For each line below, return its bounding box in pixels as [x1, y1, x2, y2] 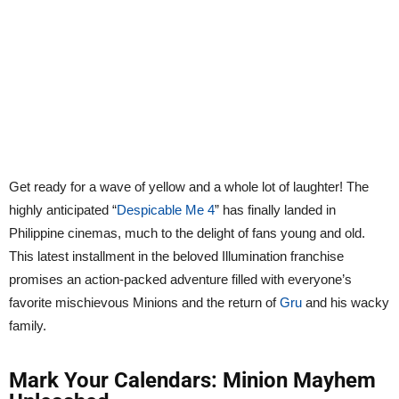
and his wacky [302, 294, 389, 310]
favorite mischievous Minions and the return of [9, 294, 280, 310]
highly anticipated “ [9, 201, 117, 217]
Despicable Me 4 [117, 201, 215, 217]
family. [9, 317, 46, 333]
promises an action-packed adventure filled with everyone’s [9, 271, 352, 287]
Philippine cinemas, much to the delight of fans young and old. [9, 224, 365, 240]
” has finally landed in [215, 201, 336, 217]
